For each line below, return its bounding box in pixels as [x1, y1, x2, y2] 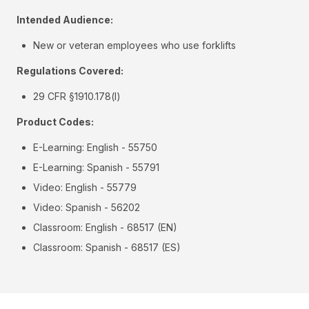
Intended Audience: [17, 14, 113, 26]
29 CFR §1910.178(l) [33, 90, 121, 103]
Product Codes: [17, 116, 94, 128]
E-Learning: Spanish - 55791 [33, 161, 159, 174]
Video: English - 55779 [33, 181, 137, 194]
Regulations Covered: [17, 65, 123, 77]
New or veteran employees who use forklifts [33, 39, 236, 52]
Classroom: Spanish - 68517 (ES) [33, 241, 181, 254]
